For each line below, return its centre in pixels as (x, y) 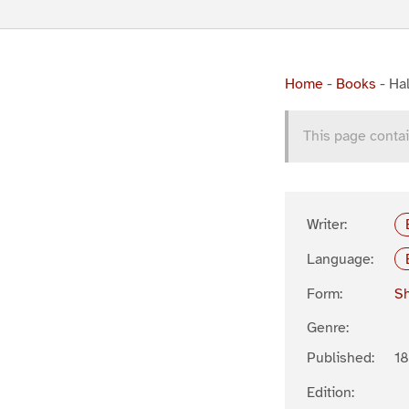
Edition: (330, 393)
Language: (340, 259)
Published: (341, 358)
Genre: (328, 328)
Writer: (327, 225)
